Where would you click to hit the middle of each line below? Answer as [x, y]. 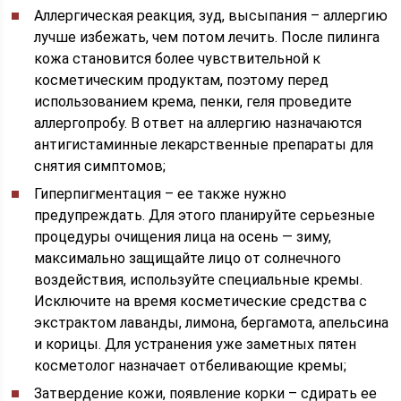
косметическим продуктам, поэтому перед [182, 80]
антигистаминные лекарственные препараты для [204, 145]
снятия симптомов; [100, 166]
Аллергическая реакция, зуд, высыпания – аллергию [211, 16]
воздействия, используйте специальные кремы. [199, 280]
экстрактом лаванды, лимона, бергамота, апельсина [212, 323]
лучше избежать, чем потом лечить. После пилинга [207, 37]
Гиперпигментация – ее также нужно [161, 194]
